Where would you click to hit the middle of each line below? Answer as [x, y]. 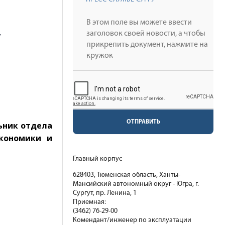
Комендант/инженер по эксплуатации [132, 220]
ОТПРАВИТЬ [143, 122]
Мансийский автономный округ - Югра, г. [136, 184]
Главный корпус [97, 159]
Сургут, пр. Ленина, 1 [105, 193]
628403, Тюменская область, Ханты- [127, 175]
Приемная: [89, 202]
